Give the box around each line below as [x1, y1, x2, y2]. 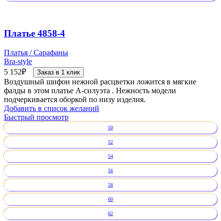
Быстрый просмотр [4, 112, 69, 121]
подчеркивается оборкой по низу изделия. [4, 95, 146, 104]
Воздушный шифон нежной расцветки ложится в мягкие [4, 77, 196, 86]
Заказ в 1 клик [37, 68, 80, 76]
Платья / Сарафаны [4, 48, 68, 57]
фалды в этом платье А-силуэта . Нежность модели [4, 86, 176, 95]
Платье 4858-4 [4, 28, 65, 39]
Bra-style [4, 57, 32, 66]
